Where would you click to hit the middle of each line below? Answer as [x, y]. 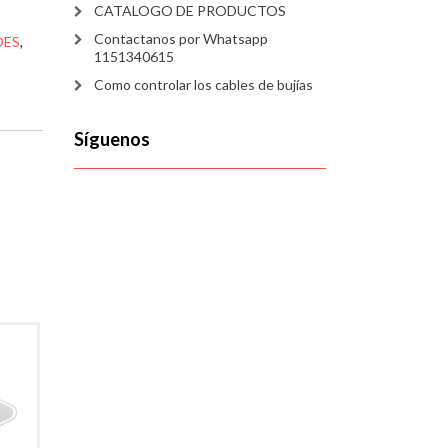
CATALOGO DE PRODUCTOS [189, 10]
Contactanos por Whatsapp [180, 38]
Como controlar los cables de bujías [203, 84]
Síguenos [111, 139]
